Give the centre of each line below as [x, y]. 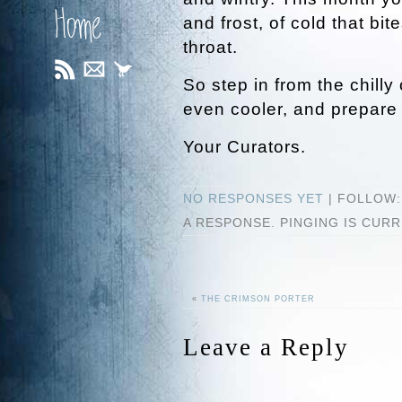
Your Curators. [245, 147]
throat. [210, 47]
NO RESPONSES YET [253, 198]
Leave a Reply [266, 347]
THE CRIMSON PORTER [258, 299]
